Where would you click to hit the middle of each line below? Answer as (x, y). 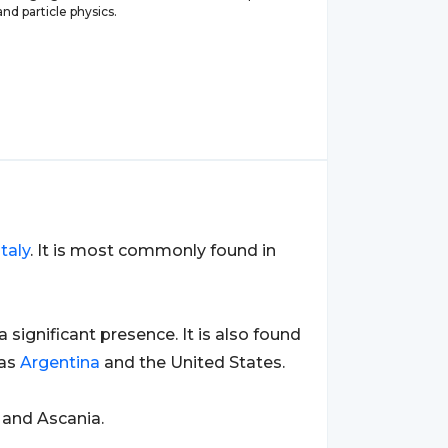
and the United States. (192, 362)
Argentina (60, 362)
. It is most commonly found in (153, 250)
